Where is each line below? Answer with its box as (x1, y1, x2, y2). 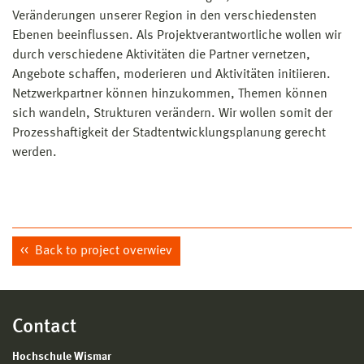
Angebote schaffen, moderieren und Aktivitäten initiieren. (12, 68, 331, 81)
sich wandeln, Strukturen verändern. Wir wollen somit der (12, 107, 332, 120)
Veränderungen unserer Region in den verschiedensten (12, 10, 317, 23)
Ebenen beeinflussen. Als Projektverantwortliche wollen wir (12, 29, 341, 42)
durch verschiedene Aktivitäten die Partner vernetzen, (12, 49, 310, 62)
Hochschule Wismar (12, 351, 111, 362)
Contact (12, 318, 76, 337)
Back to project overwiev (32, 245, 172, 258)
